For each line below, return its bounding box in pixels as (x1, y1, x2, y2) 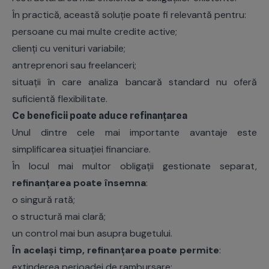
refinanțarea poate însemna (12, 177, 146, 190)
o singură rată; (12, 193, 75, 207)
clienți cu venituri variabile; (12, 42, 125, 55)
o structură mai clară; (12, 210, 106, 223)
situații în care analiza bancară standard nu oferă (12, 76, 257, 89)
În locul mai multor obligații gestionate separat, (12, 160, 257, 173)
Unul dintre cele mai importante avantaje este (12, 126, 257, 139)
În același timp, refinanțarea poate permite (12, 244, 219, 257)
